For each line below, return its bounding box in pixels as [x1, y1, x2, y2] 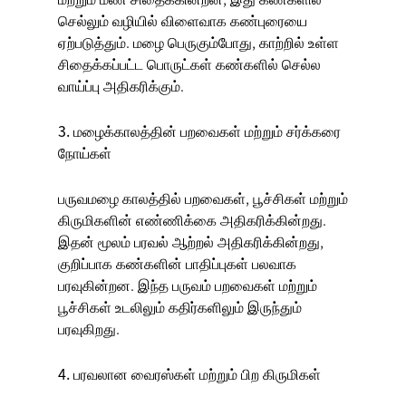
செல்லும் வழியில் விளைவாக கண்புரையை [58, 9, 307, 32]
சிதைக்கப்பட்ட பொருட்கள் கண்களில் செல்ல [58, 53, 321, 75]
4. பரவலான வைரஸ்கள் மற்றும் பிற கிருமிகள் [58, 362, 321, 385]
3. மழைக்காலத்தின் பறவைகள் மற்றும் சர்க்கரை [58, 120, 341, 142]
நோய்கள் [58, 141, 111, 164]
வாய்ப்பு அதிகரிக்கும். [58, 74, 184, 97]
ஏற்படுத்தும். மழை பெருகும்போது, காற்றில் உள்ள [58, 31, 339, 53]
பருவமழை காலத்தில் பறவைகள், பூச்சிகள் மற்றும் [58, 187, 348, 209]
